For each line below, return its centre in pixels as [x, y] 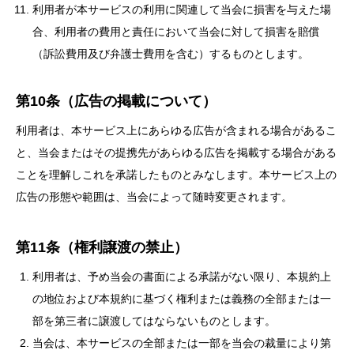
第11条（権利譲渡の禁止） [102, 247]
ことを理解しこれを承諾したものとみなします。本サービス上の [176, 175]
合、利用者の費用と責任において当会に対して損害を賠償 [176, 32]
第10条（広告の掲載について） [116, 101]
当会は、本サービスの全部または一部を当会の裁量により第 [182, 343]
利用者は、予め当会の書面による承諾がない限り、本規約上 [182, 277]
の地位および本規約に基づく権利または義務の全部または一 [182, 299]
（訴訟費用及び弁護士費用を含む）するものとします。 [171, 54]
